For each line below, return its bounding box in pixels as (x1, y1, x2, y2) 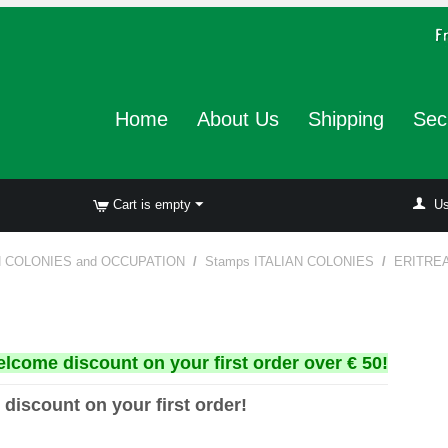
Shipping (307, 108, 384, 130)
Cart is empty (112, 197, 191, 212)
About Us (196, 108, 279, 130)
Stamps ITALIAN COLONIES (205, 254, 374, 269)
